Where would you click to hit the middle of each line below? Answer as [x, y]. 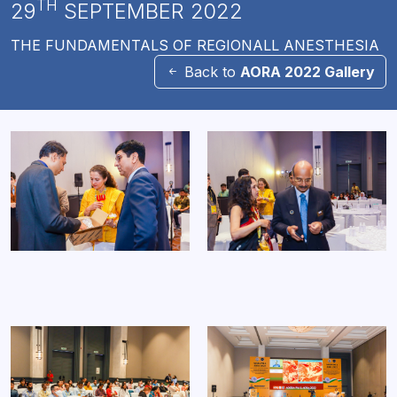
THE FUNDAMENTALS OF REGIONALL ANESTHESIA [195, 46]
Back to [210, 72]
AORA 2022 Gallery [307, 72]
